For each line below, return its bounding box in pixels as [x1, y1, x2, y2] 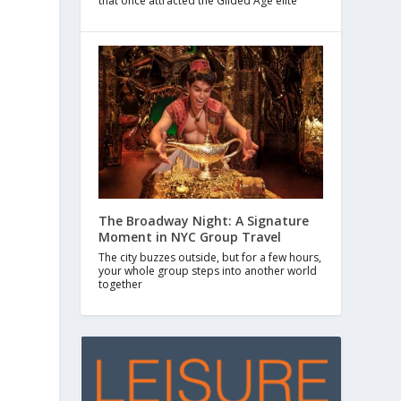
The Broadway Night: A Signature [98, 212, 310, 230]
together [98, 277, 143, 293]
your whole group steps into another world [98, 263, 318, 279]
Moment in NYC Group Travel [98, 228, 282, 246]
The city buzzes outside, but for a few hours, [98, 250, 322, 266]
